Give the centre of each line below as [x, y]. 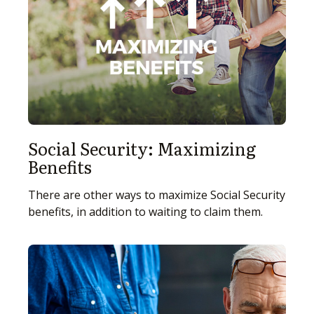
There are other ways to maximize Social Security [157, 195]
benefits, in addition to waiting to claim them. [145, 212]
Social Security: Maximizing [142, 149]
